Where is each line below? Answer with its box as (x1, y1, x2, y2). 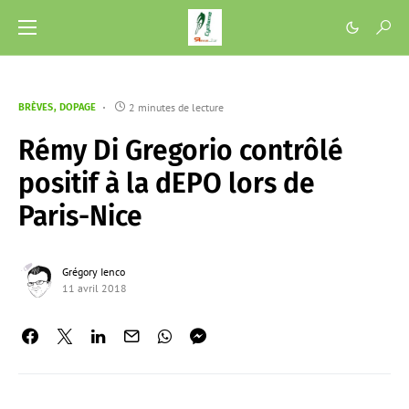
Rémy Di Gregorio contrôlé (18, 134, 343, 167)
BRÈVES (18, 101, 53, 113)
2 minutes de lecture (129, 100, 224, 114)
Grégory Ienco (62, 265, 125, 278)
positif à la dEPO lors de (18, 167, 315, 200)
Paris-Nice (18, 200, 142, 233)
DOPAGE (59, 101, 96, 113)
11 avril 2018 (62, 281, 127, 295)
